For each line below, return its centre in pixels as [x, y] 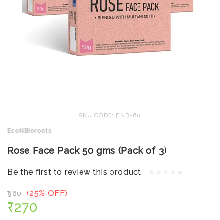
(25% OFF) [47, 193]
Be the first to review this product [74, 172]
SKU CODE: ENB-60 [110, 115]
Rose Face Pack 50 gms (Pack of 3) [87, 151]
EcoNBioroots [29, 131]
